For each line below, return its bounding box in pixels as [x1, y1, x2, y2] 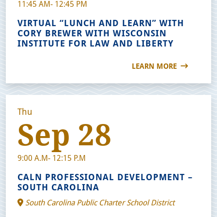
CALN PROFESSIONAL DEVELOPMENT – [17, 170, 193, 183]
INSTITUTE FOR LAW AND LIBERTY [17, 37, 174, 49]
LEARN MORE [132, 61, 179, 71]
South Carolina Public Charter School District [23, 197, 174, 207]
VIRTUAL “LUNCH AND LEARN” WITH [17, 16, 184, 29]
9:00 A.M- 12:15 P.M [17, 152, 86, 163]
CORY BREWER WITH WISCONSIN [17, 27, 167, 39]
